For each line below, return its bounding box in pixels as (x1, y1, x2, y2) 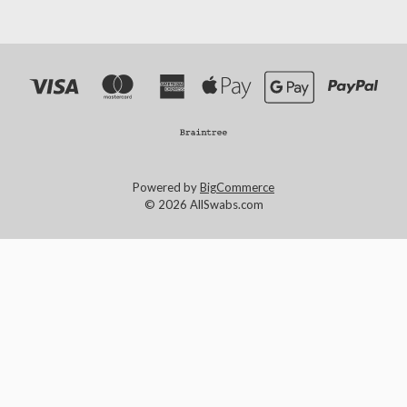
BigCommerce (200, 180, 274, 194)
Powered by (133, 180, 200, 194)
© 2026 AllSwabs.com (144, 197, 263, 212)
